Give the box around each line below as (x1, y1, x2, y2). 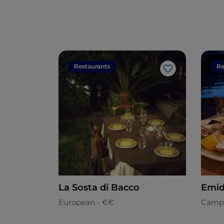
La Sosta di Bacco (58, 182, 139, 193)
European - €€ (58, 197, 114, 207)
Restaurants (74, 62, 110, 70)
